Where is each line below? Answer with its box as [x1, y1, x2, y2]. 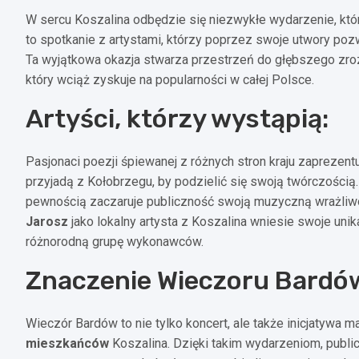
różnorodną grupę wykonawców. [26, 233, 204, 249]
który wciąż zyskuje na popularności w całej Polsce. [26, 71, 314, 87]
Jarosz [26, 213, 68, 229]
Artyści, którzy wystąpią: [26, 103, 329, 134]
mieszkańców [26, 335, 109, 351]
